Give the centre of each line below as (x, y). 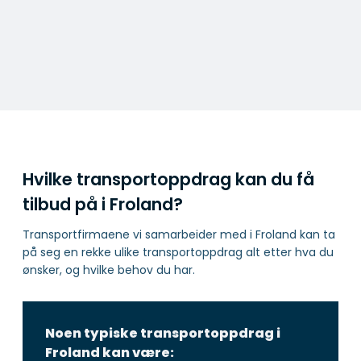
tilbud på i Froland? (103, 205)
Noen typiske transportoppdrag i (163, 333)
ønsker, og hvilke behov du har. (109, 270)
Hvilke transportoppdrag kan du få (168, 180)
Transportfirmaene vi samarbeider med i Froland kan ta (179, 234)
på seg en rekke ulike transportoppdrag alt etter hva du (178, 252)
